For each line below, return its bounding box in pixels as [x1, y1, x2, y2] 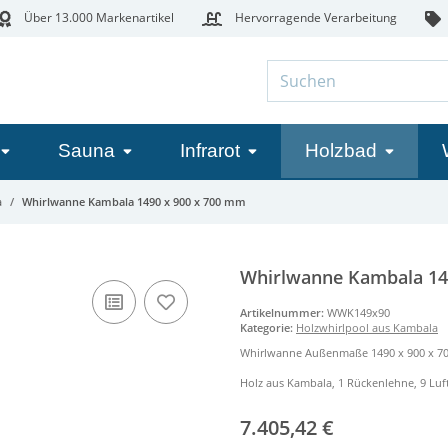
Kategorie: [240, 319, 296, 335]
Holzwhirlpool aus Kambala [296, 319, 438, 335]
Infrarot [180, 140, 240, 161]
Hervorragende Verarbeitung [231, 9, 397, 26]
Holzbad [305, 140, 377, 161]
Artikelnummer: [240, 304, 327, 320]
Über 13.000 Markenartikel [20, 9, 174, 26]
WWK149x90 [327, 304, 390, 320]
